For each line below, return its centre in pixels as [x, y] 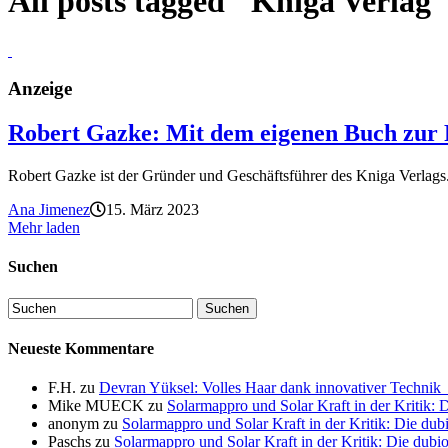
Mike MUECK [96, 406]
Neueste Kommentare [81, 349]
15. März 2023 [152, 210]
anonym [73, 424]
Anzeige [40, 89]
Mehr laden [44, 228]
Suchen [33, 267]
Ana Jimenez [49, 210]
